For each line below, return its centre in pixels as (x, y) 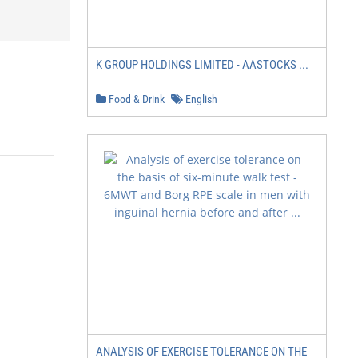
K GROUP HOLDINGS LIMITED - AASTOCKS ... (202, 65)
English (200, 99)
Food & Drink (135, 99)
